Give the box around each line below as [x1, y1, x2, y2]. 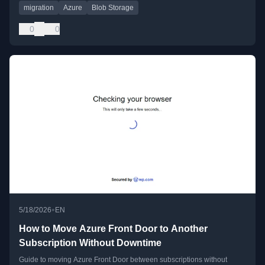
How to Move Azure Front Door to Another [19, 224, 208, 234]
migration [24, 3, 54, 12]
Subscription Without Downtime [19, 238, 161, 248]
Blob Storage [92, 3, 134, 12]
